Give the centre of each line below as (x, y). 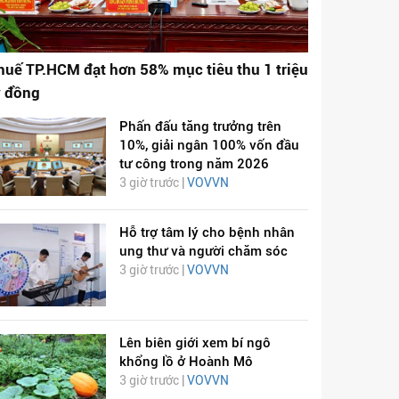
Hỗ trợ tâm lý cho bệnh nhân (207, 233)
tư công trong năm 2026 (194, 164)
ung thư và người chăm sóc (203, 252)
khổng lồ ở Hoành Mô (186, 362)
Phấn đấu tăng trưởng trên (200, 126)
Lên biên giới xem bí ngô (195, 343)
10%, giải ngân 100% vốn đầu (209, 145)
